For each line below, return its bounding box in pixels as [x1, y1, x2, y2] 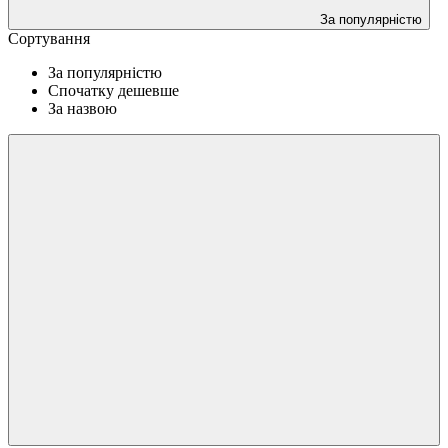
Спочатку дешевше [48, 81, 179, 99]
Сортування [8, 29, 90, 47]
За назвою [48, 99, 117, 117]
